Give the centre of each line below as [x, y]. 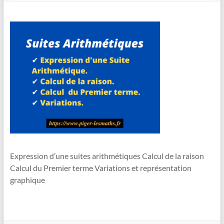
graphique [27, 180]
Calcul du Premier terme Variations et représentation [100, 168]
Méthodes [24, 69]
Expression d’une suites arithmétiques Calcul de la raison [107, 156]
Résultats [23, 93]
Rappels [21, 45]
